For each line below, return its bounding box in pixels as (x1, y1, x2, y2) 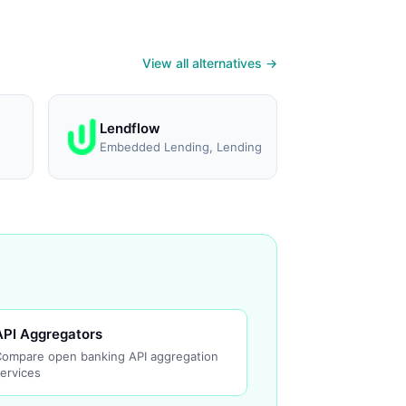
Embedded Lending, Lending (100, 139, 262, 154)
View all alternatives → (142, 54, 277, 71)
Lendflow (100, 119, 160, 137)
